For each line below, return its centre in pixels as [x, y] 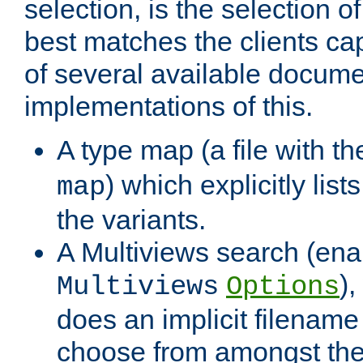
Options [283, 287]
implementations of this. [169, 107]
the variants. [131, 220]
